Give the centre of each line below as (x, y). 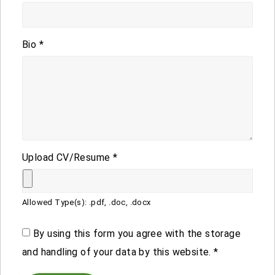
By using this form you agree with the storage (137, 233)
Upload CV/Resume (68, 157)
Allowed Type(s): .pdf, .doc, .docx (87, 202)
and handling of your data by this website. (118, 252)
